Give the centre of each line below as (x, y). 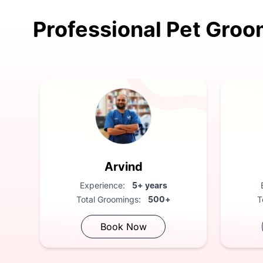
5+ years (149, 185)
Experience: (103, 185)
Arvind (123, 166)
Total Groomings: (109, 199)
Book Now (123, 226)
